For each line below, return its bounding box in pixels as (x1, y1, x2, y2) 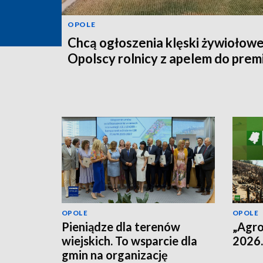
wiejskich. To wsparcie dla (62, 233, 197, 248)
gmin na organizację (62, 247, 168, 262)
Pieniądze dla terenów (62, 219, 180, 234)
